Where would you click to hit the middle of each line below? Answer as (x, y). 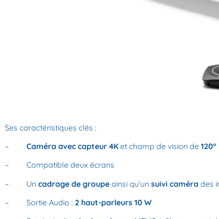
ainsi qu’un (129, 184)
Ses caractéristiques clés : (51, 127)
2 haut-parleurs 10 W (113, 203)
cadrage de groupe (74, 184)
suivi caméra (174, 184)
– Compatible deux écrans (60, 165)
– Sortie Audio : (40, 203)
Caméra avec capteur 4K (71, 146)
